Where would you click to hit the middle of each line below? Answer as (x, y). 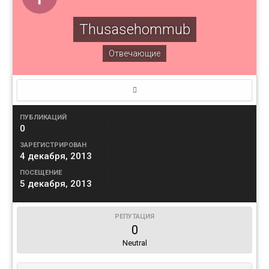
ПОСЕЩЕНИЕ (41, 173)
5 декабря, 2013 (56, 184)
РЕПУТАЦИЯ (134, 217)
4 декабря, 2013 (56, 156)
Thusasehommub (134, 30)
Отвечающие (134, 54)
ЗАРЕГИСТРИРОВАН (53, 145)
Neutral (134, 243)
